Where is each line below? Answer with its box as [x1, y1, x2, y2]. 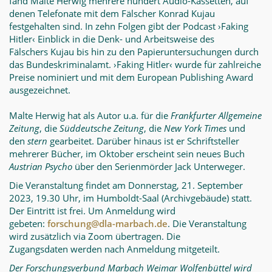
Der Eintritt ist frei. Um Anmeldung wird [9, 205, 175, 217]
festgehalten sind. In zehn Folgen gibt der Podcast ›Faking [9, 20, 248, 32]
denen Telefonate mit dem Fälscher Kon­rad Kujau [9, 7, 215, 19]
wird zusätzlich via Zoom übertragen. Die [9, 230, 180, 242]
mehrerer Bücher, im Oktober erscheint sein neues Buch [9, 148, 245, 160]
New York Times [164, 122, 226, 134]
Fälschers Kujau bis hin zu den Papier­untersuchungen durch [9, 46, 259, 58]
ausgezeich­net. [9, 84, 70, 96]
